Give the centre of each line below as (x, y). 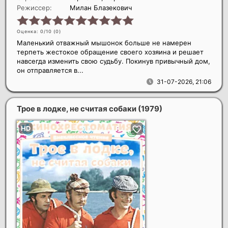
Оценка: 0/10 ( (36, 31)
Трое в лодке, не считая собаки (77, 108)
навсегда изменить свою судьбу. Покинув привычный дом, (113, 61)
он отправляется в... (50, 70)
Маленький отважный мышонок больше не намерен (104, 42)
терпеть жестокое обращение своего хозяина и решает (110, 52)
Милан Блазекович (101, 7)
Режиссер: (34, 7)
